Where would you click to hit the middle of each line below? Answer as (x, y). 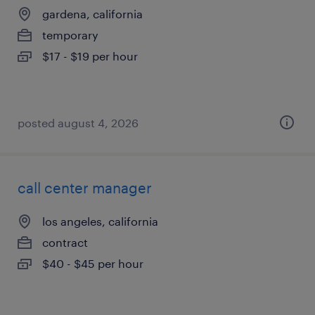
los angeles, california (100, 221)
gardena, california (92, 14)
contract (65, 242)
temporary (70, 35)
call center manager (85, 188)
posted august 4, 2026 (78, 123)
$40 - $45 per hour (93, 263)
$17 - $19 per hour (90, 56)
